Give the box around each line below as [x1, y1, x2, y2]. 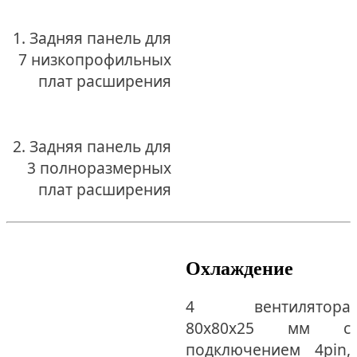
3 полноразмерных [27, 156, 172, 178]
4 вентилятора [185, 295, 351, 317]
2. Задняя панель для [13, 135, 172, 157]
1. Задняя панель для [13, 27, 172, 49]
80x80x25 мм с [185, 316, 351, 339]
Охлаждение [185, 257, 293, 279]
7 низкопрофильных [18, 49, 172, 71]
